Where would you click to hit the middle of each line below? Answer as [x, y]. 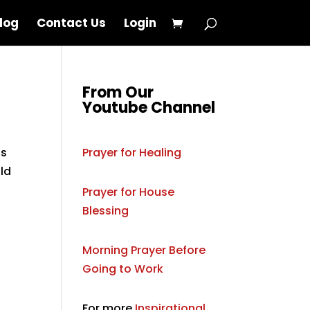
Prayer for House [129, 192]
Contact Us [71, 23]
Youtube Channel [149, 108]
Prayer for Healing [132, 153]
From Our [118, 92]
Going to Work [123, 269]
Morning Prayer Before [144, 250]
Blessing [106, 211]
